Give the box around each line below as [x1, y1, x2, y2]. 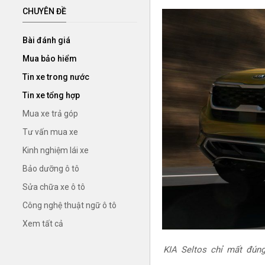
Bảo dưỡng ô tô [22, 163, 79, 173]
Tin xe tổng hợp [22, 90, 80, 100]
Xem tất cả [22, 218, 63, 228]
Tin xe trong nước [22, 72, 89, 82]
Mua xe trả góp [22, 108, 78, 118]
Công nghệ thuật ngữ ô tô [22, 200, 117, 210]
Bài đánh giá [22, 35, 70, 45]
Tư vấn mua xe [22, 127, 78, 137]
